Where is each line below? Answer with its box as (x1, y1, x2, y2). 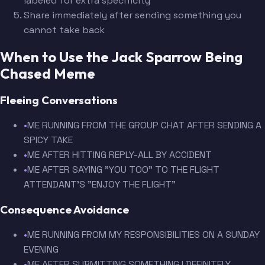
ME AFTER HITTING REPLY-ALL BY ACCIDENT (27, 148, 212, 161)
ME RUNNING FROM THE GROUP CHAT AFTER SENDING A (27, 119, 261, 132)
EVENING (24, 243, 59, 256)
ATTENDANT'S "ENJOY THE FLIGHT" (24, 178, 176, 191)
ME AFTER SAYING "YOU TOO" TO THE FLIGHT (27, 163, 219, 176)
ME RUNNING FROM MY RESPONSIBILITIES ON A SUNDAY (27, 228, 260, 241)
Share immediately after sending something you (24, 8, 241, 21)
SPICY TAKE (24, 134, 73, 147)
